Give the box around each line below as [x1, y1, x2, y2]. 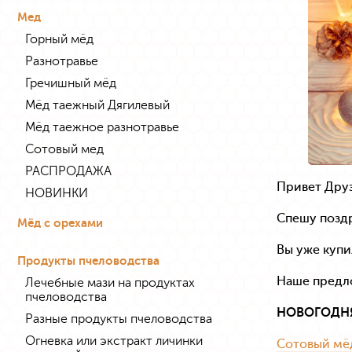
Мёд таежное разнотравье [25, 119, 179, 134]
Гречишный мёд [25, 75, 116, 90]
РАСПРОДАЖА [25, 163, 112, 178]
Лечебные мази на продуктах [25, 275, 195, 290]
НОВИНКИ [25, 185, 88, 200]
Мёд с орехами [17, 216, 103, 230]
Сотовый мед [25, 141, 104, 156]
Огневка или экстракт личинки [25, 333, 203, 348]
